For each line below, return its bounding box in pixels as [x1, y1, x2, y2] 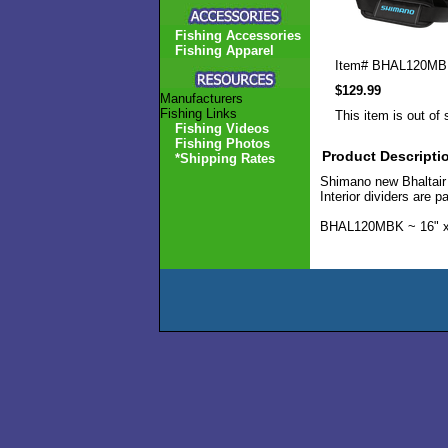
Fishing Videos [175, 121, 269, 136]
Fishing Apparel [175, 43, 274, 58]
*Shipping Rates [175, 151, 275, 166]
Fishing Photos [175, 136, 270, 151]
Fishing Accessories [175, 28, 301, 43]
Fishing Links [160, 106, 237, 121]
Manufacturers [160, 91, 243, 106]
